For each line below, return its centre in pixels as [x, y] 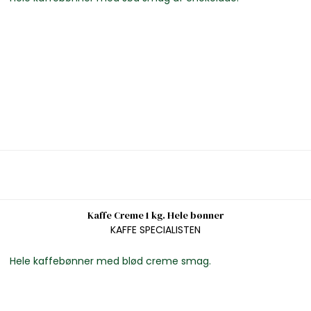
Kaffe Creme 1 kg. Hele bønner [155, 216]
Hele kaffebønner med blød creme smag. [110, 261]
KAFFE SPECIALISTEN [155, 229]
